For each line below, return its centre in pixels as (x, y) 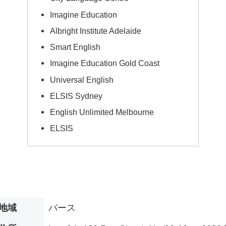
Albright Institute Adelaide (96, 31)
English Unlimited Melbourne (102, 112)
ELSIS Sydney (76, 96)
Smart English (75, 47)
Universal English (82, 79)
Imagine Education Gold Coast (105, 63)
